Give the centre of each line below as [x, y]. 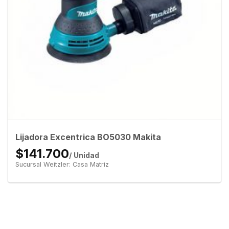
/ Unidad [84, 155]
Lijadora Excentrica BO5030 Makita [88, 137]
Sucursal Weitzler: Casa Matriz [62, 164]
